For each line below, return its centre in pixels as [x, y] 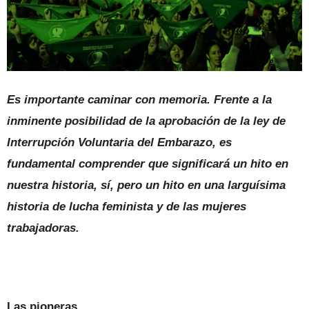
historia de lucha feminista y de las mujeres [127, 206]
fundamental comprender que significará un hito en [148, 163]
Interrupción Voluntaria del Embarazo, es [119, 142]
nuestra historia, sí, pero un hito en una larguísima [146, 185]
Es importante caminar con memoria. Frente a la [139, 99]
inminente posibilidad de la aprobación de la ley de [146, 121]
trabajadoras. [43, 228]
